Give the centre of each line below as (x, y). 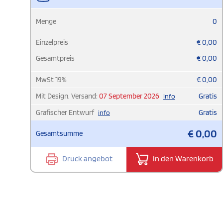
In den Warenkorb (182, 158)
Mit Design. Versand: (67, 96)
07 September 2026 (129, 96)
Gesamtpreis (55, 58)
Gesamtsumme (59, 133)
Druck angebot (87, 158)
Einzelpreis (52, 42)
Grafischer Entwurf (66, 112)
